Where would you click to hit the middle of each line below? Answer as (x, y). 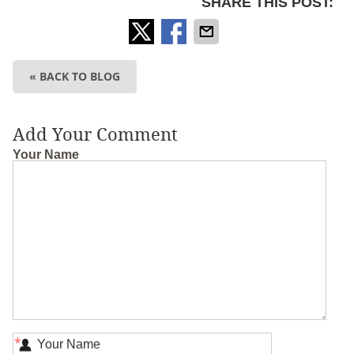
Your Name (45, 154)
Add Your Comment (95, 134)
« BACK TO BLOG (74, 76)
